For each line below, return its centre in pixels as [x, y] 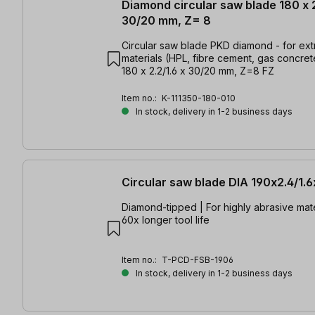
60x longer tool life [166, 219]
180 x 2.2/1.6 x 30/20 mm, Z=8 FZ [198, 71]
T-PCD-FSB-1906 [198, 259]
